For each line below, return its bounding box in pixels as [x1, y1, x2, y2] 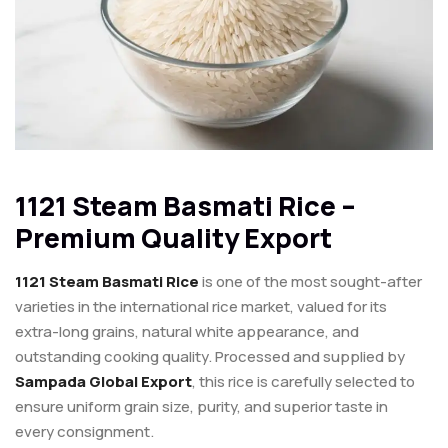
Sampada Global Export [15, 371, 192, 393]
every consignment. [15, 421, 154, 443]
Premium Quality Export [15, 219, 332, 257]
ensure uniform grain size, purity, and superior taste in [15, 396, 388, 418]
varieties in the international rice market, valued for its [15, 296, 387, 318]
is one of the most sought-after [199, 271, 422, 293]
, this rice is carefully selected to [192, 371, 415, 393]
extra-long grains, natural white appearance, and [15, 321, 359, 343]
